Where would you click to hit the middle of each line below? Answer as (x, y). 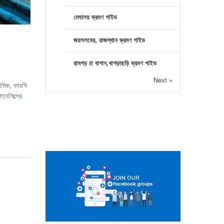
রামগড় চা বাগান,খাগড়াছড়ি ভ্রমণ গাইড (115, 63)
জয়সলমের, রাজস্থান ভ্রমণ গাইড (109, 40)
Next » (163, 80)
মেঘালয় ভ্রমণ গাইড (95, 17)
